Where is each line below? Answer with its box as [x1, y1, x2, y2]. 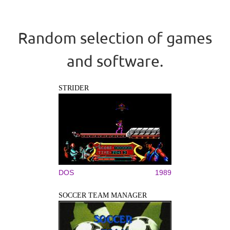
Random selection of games [18, 28, 212, 47]
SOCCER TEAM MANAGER [59, 191, 147, 199]
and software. [67, 51, 163, 70]
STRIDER [59, 84, 89, 92]
